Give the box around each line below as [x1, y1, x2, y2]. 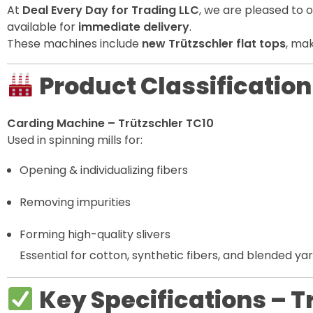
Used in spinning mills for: [7, 132, 143, 149]
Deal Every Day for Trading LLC [22, 1, 199, 18]
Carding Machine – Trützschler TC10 [7, 115, 214, 132]
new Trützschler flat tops [142, 35, 286, 52]
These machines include [7, 35, 142, 52]
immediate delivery [78, 18, 189, 35]
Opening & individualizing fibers [19, 162, 188, 179]
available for [7, 18, 78, 35]
